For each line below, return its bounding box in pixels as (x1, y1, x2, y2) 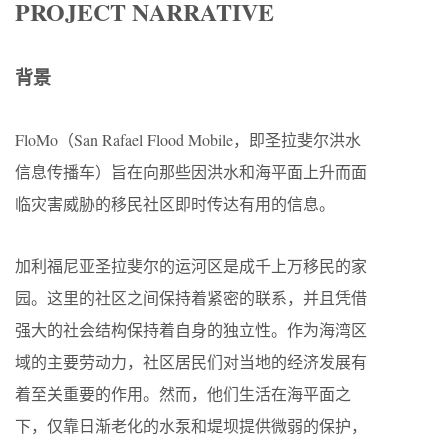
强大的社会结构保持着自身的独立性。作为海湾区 (15, 318, 367, 340)
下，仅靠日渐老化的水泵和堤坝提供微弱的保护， (15, 414, 367, 436)
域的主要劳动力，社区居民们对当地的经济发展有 (15, 350, 367, 372)
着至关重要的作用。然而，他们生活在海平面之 (15, 382, 351, 404)
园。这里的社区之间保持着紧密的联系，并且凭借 (15, 286, 367, 308)
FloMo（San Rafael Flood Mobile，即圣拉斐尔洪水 (15, 128, 361, 150)
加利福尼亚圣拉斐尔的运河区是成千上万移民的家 (15, 254, 367, 276)
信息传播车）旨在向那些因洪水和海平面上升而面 (15, 160, 367, 182)
